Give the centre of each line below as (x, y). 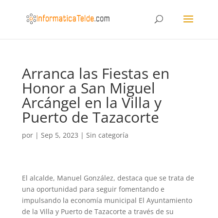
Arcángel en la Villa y (91, 102)
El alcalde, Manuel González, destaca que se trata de (108, 178)
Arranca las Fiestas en (95, 73)
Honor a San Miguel (88, 88)
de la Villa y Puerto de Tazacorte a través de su (98, 211)
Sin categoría (107, 135)
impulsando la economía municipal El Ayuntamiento (107, 200)
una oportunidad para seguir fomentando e (93, 189)
